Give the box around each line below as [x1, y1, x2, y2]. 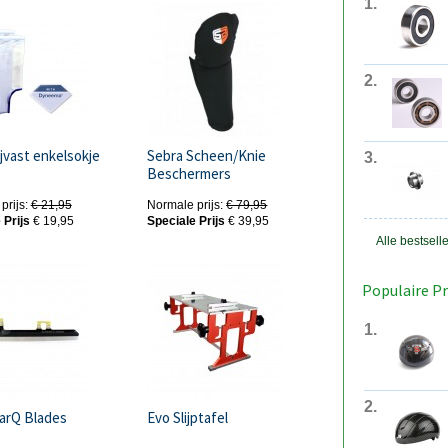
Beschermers [147, 164, 232, 184]
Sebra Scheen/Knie [147, 146, 267, 166]
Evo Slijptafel [147, 408, 229, 428]
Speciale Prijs [147, 214, 226, 229]
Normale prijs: [147, 198, 224, 213]
